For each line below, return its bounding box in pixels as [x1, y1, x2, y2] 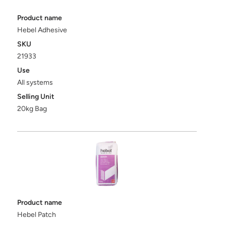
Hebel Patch [17, 210, 56, 219]
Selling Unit [17, 92, 55, 101]
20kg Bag [17, 104, 47, 113]
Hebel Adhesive [17, 25, 68, 34]
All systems [17, 78, 53, 87]
